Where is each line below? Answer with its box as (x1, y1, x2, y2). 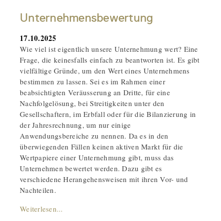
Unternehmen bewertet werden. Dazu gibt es (20, 163, 162, 173)
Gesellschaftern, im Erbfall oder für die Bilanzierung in (20, 109, 196, 119)
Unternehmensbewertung (20, 10, 153, 25)
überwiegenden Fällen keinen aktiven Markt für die (20, 141, 184, 151)
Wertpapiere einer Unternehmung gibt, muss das (20, 152, 174, 162)
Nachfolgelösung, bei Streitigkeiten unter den (20, 98, 165, 108)
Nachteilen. (20, 184, 56, 195)
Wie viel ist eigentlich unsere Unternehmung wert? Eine (20, 43, 198, 54)
